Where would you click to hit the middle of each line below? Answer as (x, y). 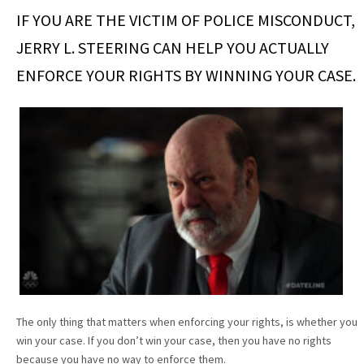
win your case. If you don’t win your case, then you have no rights (174, 340)
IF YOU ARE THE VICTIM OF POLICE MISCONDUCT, (186, 19)
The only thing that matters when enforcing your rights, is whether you (187, 321)
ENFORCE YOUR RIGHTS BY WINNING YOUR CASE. (186, 75)
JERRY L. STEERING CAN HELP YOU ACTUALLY (173, 47)
